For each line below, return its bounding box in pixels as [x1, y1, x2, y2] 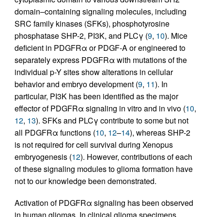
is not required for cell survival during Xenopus [15, 139, 173, 150]
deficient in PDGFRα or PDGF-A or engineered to [15, 42, 186, 53]
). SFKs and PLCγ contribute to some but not [36, 114, 188, 126]
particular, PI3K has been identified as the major [15, 90, 178, 102]
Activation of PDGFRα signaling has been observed [15, 197, 193, 208]
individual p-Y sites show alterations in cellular [15, 66, 173, 77]
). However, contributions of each [80, 151, 192, 162]
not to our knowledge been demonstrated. [15, 175, 156, 186]
